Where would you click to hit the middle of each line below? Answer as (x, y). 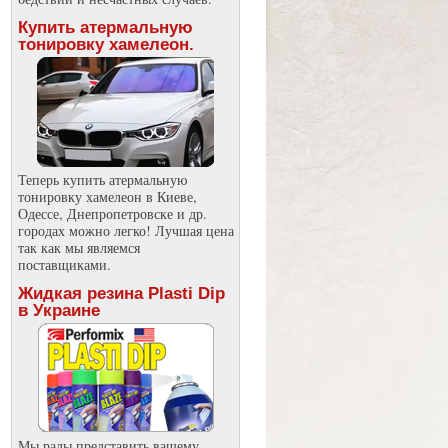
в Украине (58, 310)
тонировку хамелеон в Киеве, (107, 196)
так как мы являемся (78, 247)
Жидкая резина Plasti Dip (121, 293)
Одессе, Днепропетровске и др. (112, 213)
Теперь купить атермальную (102, 179)
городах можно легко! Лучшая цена (125, 230)
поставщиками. (64, 264)
